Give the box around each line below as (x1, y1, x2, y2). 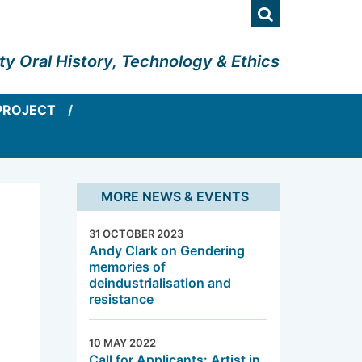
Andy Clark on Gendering (89, 242, 246, 259)
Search (272, 2, 327, 21)
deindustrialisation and (89, 274, 232, 291)
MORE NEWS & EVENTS (101, 188, 250, 205)
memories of (89, 258, 166, 275)
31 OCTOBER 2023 (89, 226, 184, 240)
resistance (89, 290, 154, 307)
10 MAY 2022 (89, 335, 157, 349)
